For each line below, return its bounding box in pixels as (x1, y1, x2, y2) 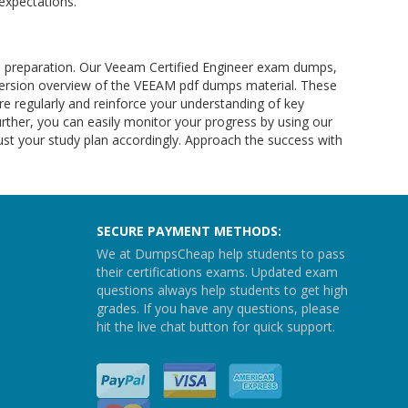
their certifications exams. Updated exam (97, 263, 338, 280)
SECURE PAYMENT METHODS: (97, 222, 281, 240)
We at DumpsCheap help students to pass (97, 245, 345, 262)
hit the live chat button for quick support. (97, 318, 335, 335)
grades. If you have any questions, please (97, 300, 340, 317)
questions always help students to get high (97, 281, 348, 299)
